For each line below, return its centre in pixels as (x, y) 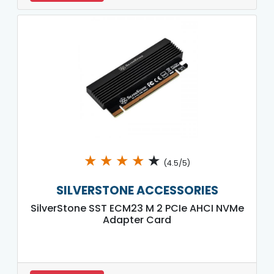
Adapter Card (137, 220)
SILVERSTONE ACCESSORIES (137, 190)
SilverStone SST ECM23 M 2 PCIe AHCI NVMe (137, 208)
